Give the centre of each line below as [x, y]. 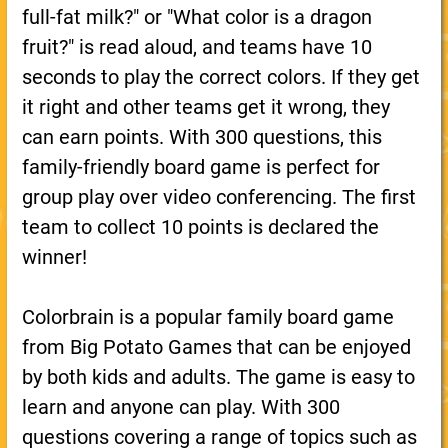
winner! [54, 257]
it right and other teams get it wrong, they [205, 107]
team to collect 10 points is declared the [200, 227]
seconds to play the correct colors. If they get [220, 77]
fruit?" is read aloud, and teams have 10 [196, 47]
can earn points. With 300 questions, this [201, 137]
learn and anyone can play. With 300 [180, 407]
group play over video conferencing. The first [218, 197]
